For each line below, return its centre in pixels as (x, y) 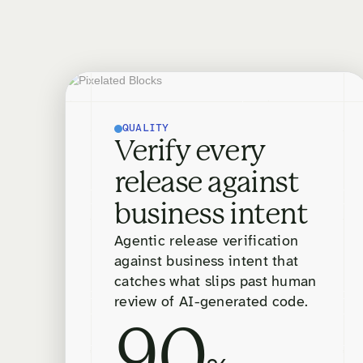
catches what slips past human (216, 283)
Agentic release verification (207, 242)
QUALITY (146, 129)
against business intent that (207, 263)
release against (207, 184)
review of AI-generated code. (211, 303)
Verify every (190, 153)
